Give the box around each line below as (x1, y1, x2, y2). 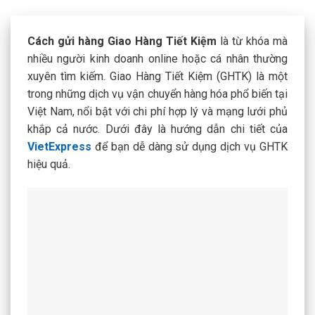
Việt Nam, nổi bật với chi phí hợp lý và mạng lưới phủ (27, 105, 288, 118)
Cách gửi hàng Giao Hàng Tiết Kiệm (27, 34, 217, 48)
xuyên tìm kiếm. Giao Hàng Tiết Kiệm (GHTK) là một (27, 70, 288, 83)
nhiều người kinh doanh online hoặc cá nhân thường (27, 52, 288, 65)
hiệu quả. (27, 157, 70, 171)
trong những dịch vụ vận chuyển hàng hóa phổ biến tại (27, 87, 288, 101)
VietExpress (27, 140, 91, 153)
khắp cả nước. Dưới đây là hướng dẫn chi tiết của (27, 122, 288, 136)
